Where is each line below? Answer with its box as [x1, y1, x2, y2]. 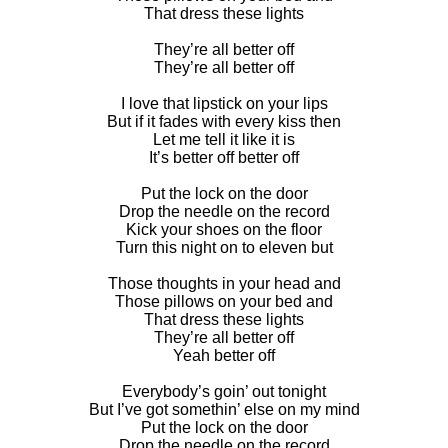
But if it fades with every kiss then [107, 112, 341, 130]
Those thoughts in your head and [107, 274, 341, 292]
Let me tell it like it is [153, 130, 295, 148]
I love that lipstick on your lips [120, 94, 328, 112]
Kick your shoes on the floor [126, 220, 322, 238]
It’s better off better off [149, 148, 299, 166]
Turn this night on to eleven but [115, 238, 333, 256]
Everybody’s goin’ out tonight [122, 382, 326, 400]
